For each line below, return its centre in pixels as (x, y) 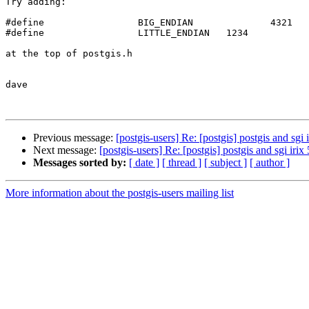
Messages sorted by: (80, 163)
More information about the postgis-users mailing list (120, 193)
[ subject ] (226, 163)
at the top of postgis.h (69, 54)
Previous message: (74, 138)
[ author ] (270, 163)
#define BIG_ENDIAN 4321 (149, 23)
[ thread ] (182, 163)
